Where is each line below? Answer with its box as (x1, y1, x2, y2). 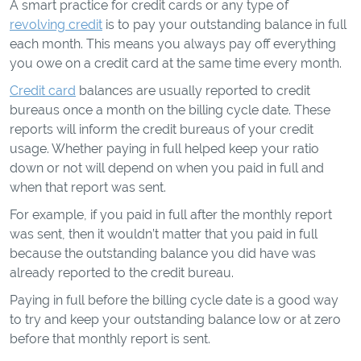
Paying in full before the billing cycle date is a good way (10, 293, 338, 308)
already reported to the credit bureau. (10, 265, 237, 280)
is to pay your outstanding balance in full (102, 17, 346, 32)
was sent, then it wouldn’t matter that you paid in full (10, 226, 317, 242)
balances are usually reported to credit (76, 83, 310, 98)
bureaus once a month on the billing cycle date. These (10, 102, 330, 118)
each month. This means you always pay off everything (10, 36, 336, 52)
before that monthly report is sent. (10, 331, 214, 346)
